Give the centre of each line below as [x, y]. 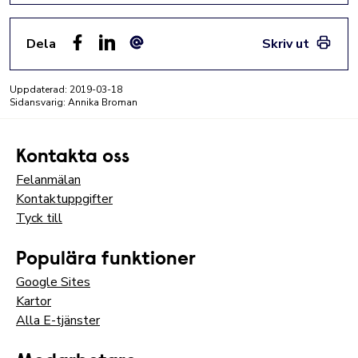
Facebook [96, 59]
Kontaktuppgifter [64, 199]
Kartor [34, 301]
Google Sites [53, 282]
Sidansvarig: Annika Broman [74, 102]
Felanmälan [48, 180]
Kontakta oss [73, 157]
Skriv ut [286, 44]
